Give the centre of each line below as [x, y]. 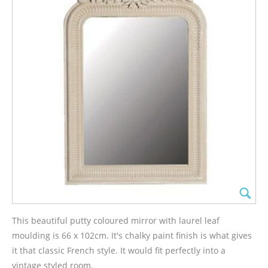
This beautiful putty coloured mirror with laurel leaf [116, 220]
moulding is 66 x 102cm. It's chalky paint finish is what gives [132, 235]
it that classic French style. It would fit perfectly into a [119, 250]
